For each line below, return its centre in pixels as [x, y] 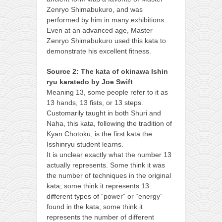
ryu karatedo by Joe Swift [90, 82]
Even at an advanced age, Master [100, 30]
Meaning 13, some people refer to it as [107, 92]
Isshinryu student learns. [85, 144]
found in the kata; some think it [95, 206]
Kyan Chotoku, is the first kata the [99, 134]
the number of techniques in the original [109, 175]
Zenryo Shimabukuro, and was [95, 9]
